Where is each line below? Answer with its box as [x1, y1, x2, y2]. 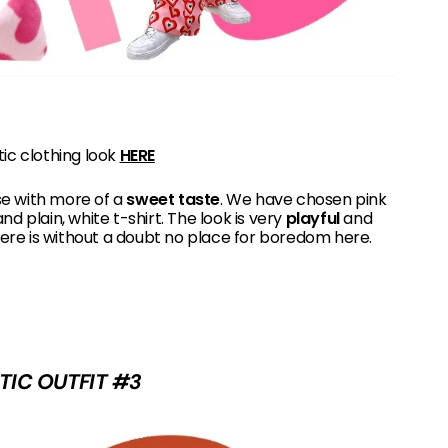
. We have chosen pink [220, 187, 387, 211]
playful [285, 206, 340, 230]
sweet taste [126, 187, 221, 211]
